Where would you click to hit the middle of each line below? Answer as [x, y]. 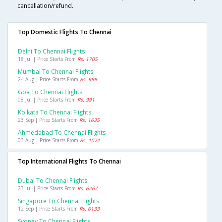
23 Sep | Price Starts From [49, 120]
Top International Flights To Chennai [69, 162]
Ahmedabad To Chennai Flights [62, 133]
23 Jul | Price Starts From [48, 189]
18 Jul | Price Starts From [48, 59]
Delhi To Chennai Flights [51, 52]
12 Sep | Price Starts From [49, 209]
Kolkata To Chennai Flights [55, 112]
